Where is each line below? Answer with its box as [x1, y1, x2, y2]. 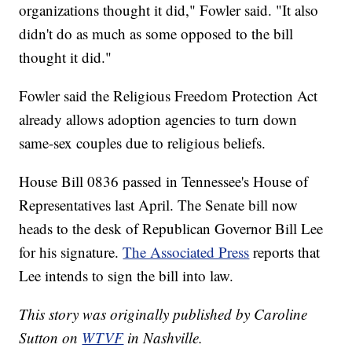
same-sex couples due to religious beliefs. [19, 133, 266, 153]
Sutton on [19, 328, 82, 348]
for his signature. [19, 242, 123, 262]
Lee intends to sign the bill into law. [19, 266, 234, 286]
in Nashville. [127, 328, 203, 348]
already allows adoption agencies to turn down [19, 109, 298, 130]
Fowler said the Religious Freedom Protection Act [19, 86, 318, 106]
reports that [253, 242, 321, 262]
